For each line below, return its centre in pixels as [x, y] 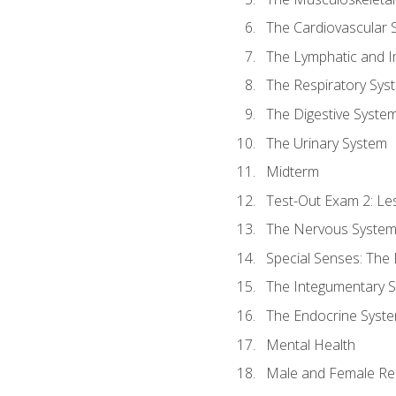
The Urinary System [326, 143]
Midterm [292, 172]
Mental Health [310, 344]
